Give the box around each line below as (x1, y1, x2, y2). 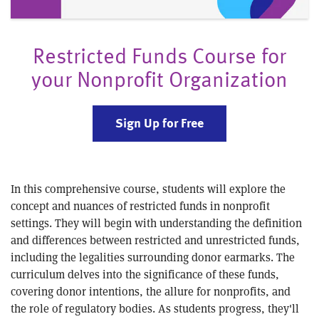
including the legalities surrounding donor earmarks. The (11, 249, 295, 264)
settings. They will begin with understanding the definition (11, 214, 302, 230)
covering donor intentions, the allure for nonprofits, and (11, 283, 291, 298)
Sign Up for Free (115, 114, 204, 130)
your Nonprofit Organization (31, 66, 288, 91)
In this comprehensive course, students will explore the (11, 180, 286, 196)
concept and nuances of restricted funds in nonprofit (11, 197, 270, 213)
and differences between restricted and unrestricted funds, (11, 231, 300, 247)
